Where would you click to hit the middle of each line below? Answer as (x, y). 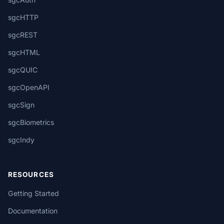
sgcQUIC (23, 70)
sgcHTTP (23, 17)
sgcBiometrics (31, 122)
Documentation (33, 211)
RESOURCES (31, 174)
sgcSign (21, 105)
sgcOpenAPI (29, 87)
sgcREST (23, 35)
